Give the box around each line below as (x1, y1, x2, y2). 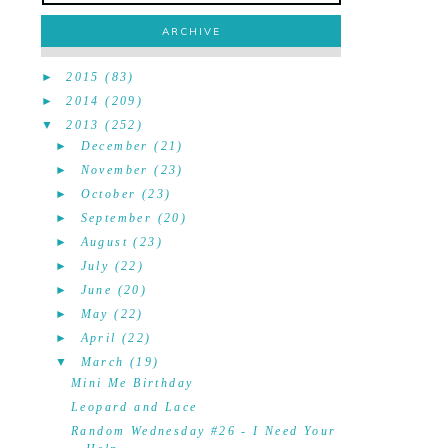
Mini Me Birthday (70, 376, 194, 390)
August (80, 235, 128, 249)
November (80, 163, 149, 177)
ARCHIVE (161, 25, 221, 38)
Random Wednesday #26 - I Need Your (70, 424, 337, 438)
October (80, 187, 137, 201)
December (80, 139, 149, 153)
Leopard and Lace (70, 400, 198, 414)
